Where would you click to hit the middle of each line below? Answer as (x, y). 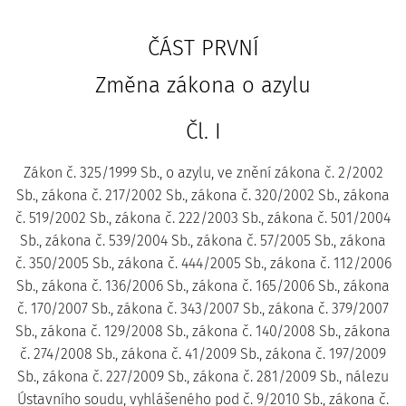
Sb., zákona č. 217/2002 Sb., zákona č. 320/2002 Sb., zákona (203, 195)
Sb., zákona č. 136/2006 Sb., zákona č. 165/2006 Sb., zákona (203, 286)
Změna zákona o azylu (203, 85)
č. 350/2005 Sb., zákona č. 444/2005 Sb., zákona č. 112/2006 (203, 263)
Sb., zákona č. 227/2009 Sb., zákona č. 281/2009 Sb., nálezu (203, 377)
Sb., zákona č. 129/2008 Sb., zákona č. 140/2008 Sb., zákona (203, 331)
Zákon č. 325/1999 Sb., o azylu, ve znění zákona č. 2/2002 (203, 173)
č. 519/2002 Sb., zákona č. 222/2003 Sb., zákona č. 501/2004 (203, 218)
